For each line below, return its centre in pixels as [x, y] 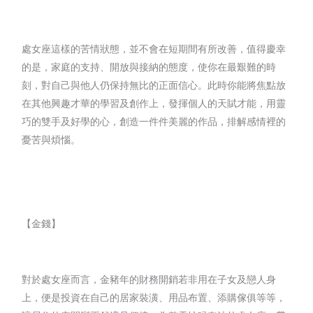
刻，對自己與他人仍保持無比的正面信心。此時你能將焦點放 [154, 85]
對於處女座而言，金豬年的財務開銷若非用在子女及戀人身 [149, 279]
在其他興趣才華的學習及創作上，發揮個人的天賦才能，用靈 [154, 103]
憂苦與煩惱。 [51, 139]
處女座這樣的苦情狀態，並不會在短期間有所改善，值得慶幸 [154, 48]
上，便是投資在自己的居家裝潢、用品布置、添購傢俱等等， [154, 297]
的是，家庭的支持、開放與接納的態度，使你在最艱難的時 [149, 66]
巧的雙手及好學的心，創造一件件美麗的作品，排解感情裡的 [154, 121]
